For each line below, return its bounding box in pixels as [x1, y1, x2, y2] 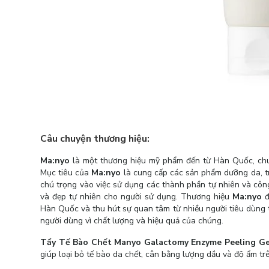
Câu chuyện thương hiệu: [40, 132, 154, 145]
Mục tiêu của [40, 167, 92, 178]
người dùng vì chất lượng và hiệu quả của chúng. [40, 215, 223, 226]
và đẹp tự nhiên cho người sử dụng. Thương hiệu [40, 191, 232, 202]
